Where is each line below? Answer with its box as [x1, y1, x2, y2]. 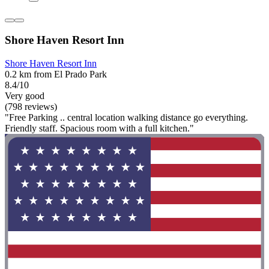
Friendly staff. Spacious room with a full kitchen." [5, 123, 194, 133]
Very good [5, 91, 44, 101]
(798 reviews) [5, 101, 57, 112]
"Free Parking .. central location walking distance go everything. [5, 112, 248, 122]
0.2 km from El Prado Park [5, 69, 107, 79]
